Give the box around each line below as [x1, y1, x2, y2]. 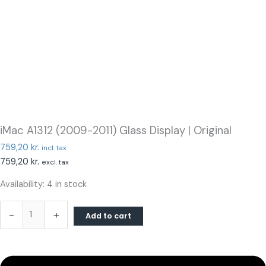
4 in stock [47, 179, 87, 191]
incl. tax [42, 142, 66, 153]
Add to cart [85, 210, 132, 221]
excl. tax [42, 157, 69, 167]
